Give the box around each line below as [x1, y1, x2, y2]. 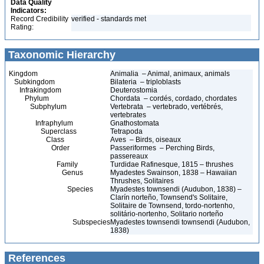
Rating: [11, 23, 34, 31]
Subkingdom [9, 78, 55, 86]
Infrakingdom [9, 86, 61, 94]
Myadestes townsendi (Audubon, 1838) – [110, 185, 242, 193]
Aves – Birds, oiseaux [110, 136, 181, 144]
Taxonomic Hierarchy [5, 49, 115, 61]
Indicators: [11, 6, 47, 15]
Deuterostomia [110, 86, 159, 94]
